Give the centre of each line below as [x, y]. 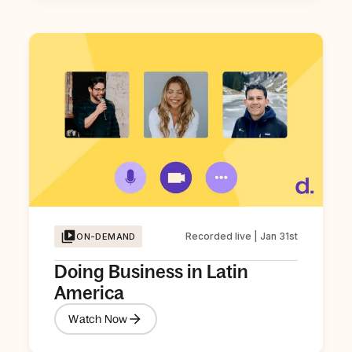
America [90, 293]
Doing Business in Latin [152, 272]
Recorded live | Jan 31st [241, 236]
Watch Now [98, 319]
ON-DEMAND [106, 237]
